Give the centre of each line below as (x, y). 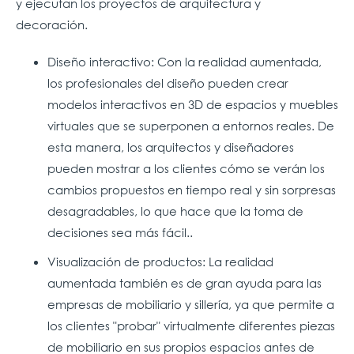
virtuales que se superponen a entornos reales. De (191, 125)
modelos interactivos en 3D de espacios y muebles (193, 104)
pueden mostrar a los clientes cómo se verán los (186, 168)
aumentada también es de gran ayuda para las (185, 282)
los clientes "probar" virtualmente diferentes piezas (191, 325)
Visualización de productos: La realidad (160, 261)
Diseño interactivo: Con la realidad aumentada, (185, 61)
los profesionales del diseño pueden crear (168, 83)
